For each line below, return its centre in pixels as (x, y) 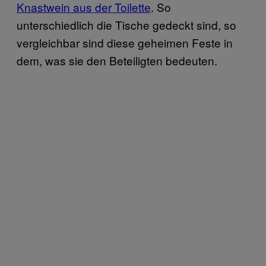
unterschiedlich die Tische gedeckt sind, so (126, 25)
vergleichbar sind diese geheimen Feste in (125, 43)
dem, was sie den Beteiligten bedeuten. (117, 61)
